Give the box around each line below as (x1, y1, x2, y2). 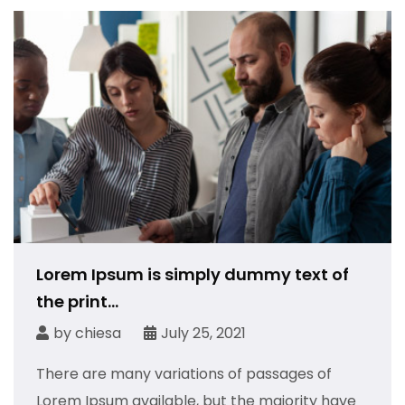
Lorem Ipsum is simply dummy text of (36, 262, 349, 286)
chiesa (75, 322, 121, 344)
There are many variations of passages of (36, 363, 332, 384)
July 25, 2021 (161, 322, 246, 344)
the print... (36, 289, 118, 313)
